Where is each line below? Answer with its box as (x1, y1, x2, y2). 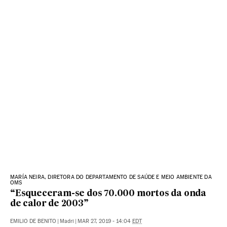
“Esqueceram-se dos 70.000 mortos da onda (10, 189, 206, 198)
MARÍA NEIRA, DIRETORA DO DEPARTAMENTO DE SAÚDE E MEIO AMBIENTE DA (10, 173, 212, 180)
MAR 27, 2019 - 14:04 (78, 217, 132, 224)
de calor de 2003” (10, 199, 89, 208)
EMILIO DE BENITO (10, 217, 56, 224)
